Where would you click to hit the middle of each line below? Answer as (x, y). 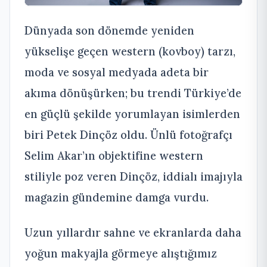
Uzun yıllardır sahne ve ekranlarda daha (133, 232)
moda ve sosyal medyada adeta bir (117, 72)
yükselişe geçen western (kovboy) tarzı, (130, 51)
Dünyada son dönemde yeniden (109, 30)
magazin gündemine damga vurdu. (117, 197)
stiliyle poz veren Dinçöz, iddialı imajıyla (133, 176)
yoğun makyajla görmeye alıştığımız (121, 253)
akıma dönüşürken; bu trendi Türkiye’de (133, 93)
